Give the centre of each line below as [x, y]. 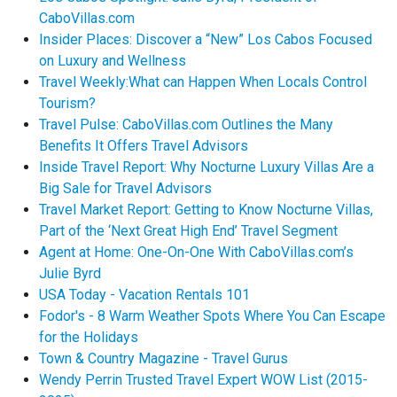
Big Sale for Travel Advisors [125, 189]
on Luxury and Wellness [113, 61]
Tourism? [67, 104]
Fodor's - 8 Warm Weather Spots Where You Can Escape [212, 316]
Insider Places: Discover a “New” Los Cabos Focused [206, 40]
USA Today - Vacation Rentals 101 [144, 295]
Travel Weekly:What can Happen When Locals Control [203, 82]
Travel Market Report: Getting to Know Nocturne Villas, [206, 210]
